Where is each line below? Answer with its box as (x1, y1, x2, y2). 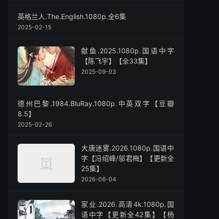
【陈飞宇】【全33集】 (81, 57, 152, 65)
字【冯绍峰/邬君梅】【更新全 (81, 154, 174, 162)
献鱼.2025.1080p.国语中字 (81, 46, 174, 55)
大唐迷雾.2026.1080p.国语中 (81, 144, 174, 152)
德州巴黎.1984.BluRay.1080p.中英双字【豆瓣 (18, 99, 174, 108)
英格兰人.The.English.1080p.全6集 (18, 12, 126, 21)
